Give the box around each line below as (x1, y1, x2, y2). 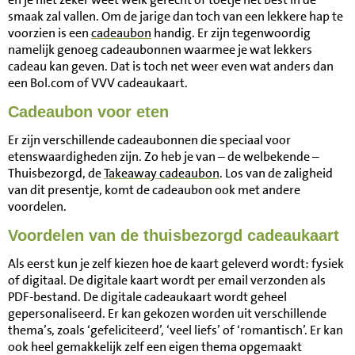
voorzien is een (8, 25, 91, 41)
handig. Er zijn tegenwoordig (151, 25, 311, 41)
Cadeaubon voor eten (8, 103, 169, 120)
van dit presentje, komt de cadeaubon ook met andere (8, 181, 300, 198)
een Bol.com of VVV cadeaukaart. (8, 74, 188, 91)
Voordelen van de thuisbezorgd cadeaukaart (8, 227, 339, 244)
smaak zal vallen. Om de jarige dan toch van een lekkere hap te (8, 8, 343, 25)
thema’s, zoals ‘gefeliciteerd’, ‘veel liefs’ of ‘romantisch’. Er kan (8, 322, 343, 338)
